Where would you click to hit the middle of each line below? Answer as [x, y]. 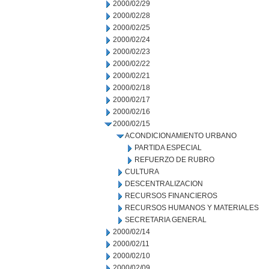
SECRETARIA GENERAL [166, 220]
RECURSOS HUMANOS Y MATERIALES [192, 208]
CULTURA [142, 172]
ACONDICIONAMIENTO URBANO [181, 136]
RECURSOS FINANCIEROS [171, 196]
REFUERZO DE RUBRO [174, 160]
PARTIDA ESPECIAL [168, 148]
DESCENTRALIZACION [164, 184]
